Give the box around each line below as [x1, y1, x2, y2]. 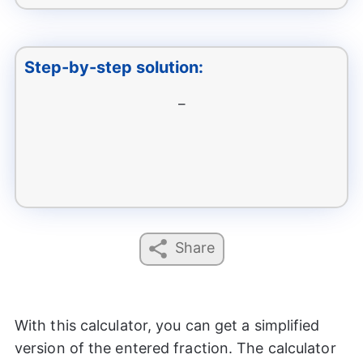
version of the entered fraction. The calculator [14, 339, 336, 357]
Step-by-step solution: [23, 57, 203, 77]
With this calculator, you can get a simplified [14, 316, 320, 334]
